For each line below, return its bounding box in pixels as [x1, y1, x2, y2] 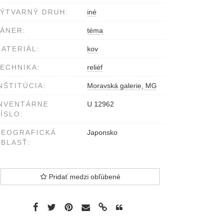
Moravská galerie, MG [87, 82, 157, 90]
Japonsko [87, 128, 117, 137]
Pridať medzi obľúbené [46, 173, 120, 181]
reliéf [87, 63, 103, 72]
